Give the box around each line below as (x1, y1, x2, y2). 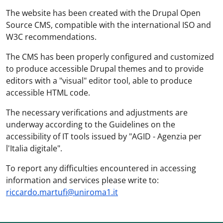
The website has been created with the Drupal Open (6, 7, 201, 18)
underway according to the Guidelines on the (6, 119, 175, 130)
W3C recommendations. (6, 31, 97, 42)
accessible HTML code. (6, 87, 90, 98)
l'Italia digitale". (6, 143, 62, 154)
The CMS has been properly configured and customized (6, 51, 214, 62)
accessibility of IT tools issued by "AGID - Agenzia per (6, 131, 202, 142)
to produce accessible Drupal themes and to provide (6, 63, 204, 74)
